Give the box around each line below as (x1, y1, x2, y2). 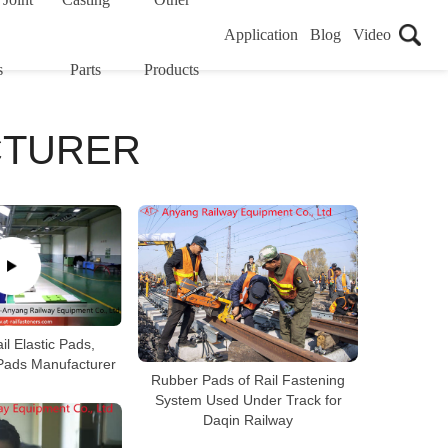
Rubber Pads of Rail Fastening (151, 372, 345, 389)
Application (223, 26, 298, 43)
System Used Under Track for (154, 392, 342, 409)
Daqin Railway (203, 412, 293, 429)
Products (144, 61, 200, 78)
